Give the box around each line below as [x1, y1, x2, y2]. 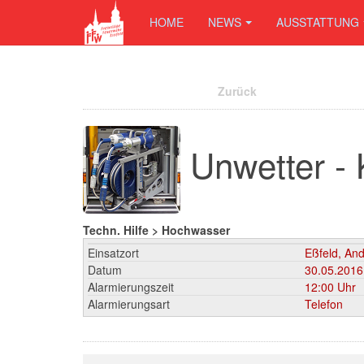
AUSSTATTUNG [276, 14, 359, 30]
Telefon [305, 296, 343, 312]
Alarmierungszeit [88, 279, 174, 295]
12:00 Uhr [305, 279, 356, 295]
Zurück [218, 83, 257, 99]
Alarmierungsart [88, 296, 170, 312]
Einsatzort [88, 245, 139, 261]
